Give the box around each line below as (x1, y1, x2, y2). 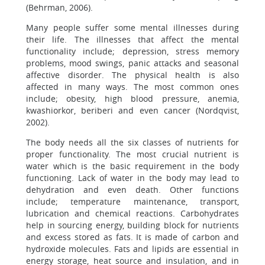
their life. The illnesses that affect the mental (26, 34, 239, 45)
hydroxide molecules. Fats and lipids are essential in (26, 243, 239, 254)
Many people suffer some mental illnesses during (26, 22, 239, 33)
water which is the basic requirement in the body (26, 160, 239, 172)
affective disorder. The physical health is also (26, 69, 239, 80)
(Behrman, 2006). (26, 2, 93, 13)
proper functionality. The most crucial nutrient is (26, 148, 239, 160)
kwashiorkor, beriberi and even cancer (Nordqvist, (26, 105, 239, 116)
